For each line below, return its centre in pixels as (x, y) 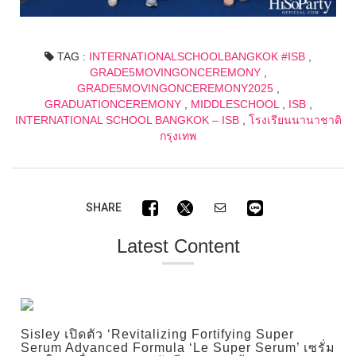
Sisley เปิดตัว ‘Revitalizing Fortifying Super (157, 334)
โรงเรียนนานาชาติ (295, 120)
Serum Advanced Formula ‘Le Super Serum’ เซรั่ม (178, 347)
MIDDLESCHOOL (234, 104)
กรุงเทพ (178, 135)
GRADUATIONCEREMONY (112, 104)
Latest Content (178, 246)
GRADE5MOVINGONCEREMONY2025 (175, 88)
